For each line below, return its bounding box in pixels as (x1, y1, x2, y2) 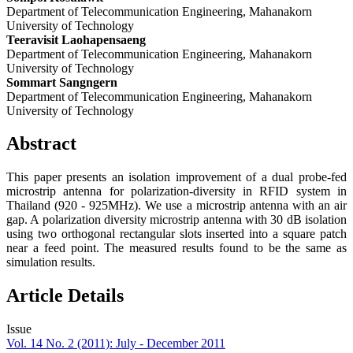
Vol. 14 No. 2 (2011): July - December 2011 (6, 336, 225, 351)
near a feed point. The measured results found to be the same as (6, 241, 347, 255)
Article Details (6, 285, 124, 307)
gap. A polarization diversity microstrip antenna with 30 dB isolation (6, 213, 347, 227)
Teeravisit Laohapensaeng (6, 32, 146, 46)
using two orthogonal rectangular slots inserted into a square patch (6, 227, 347, 241)
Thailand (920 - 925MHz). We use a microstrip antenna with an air (6, 199, 347, 213)
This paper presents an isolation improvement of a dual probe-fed (6, 170, 347, 184)
